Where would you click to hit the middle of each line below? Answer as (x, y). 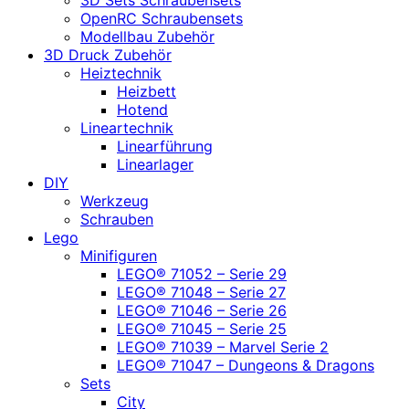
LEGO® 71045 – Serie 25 (202, 328)
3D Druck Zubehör (108, 54)
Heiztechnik (121, 73)
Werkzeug (115, 200)
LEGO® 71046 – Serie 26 (202, 310)
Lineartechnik (127, 127)
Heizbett (147, 91)
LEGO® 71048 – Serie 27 (201, 292)
